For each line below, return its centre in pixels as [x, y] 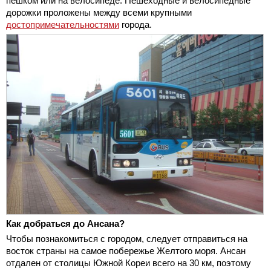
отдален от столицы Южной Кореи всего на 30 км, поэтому [129, 263]
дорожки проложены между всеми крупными [99, 13]
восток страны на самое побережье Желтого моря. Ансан [126, 250]
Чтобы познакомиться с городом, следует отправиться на [127, 238]
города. [135, 25]
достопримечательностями [63, 25]
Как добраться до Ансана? [65, 223]
